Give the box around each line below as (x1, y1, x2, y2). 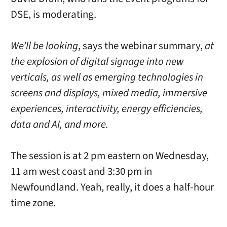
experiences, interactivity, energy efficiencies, (10, 101, 203, 116)
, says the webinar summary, (78, 38, 205, 53)
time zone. (10, 196, 56, 211)
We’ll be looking (10, 38, 78, 53)
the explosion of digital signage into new (10, 54, 184, 69)
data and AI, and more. (10, 117, 108, 132)
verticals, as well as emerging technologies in (10, 69, 203, 85)
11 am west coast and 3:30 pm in (10, 164, 152, 179)
